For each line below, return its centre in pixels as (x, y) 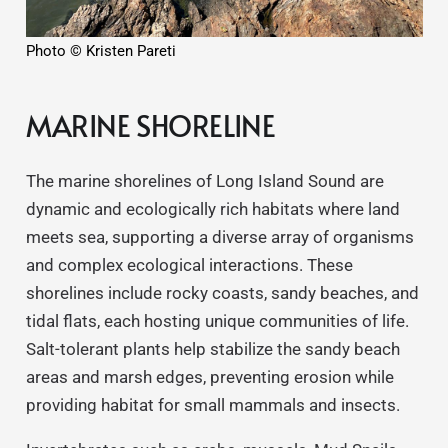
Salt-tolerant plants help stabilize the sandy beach (212, 349)
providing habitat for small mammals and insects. (212, 405)
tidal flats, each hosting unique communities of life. (217, 321)
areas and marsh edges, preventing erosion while (209, 377)
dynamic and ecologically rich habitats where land (212, 209)
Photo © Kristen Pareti (100, 51)
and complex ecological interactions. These (189, 265)
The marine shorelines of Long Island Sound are (204, 181)
